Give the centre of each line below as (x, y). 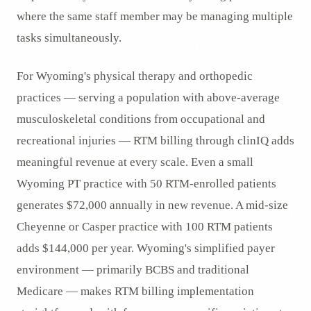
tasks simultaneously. (69, 38)
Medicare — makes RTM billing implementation (135, 291)
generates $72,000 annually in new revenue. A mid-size (152, 205)
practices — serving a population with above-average (148, 98)
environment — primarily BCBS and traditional (133, 270)
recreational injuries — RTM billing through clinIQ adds (155, 141)
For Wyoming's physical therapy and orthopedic (135, 76)
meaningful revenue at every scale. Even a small (135, 162)
